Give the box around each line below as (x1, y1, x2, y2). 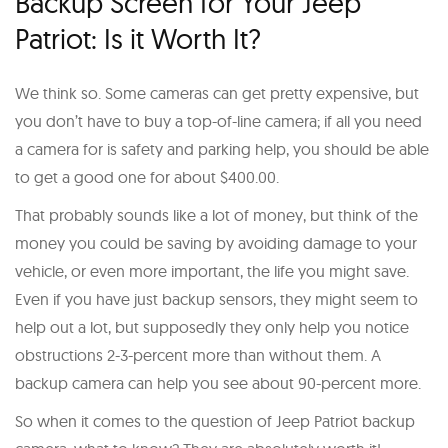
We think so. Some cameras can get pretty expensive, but (15, 82, 419, 103)
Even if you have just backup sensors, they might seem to (15, 288, 418, 309)
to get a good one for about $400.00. (15, 166, 279, 187)
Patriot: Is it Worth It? (15, 20, 261, 56)
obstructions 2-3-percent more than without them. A (15, 344, 381, 365)
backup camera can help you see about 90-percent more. (15, 372, 421, 393)
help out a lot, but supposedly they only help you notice (15, 316, 409, 337)
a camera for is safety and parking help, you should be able (15, 138, 429, 159)
